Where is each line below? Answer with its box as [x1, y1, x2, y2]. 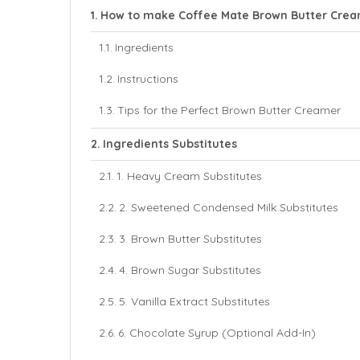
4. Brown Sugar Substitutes [118, 262, 261, 277]
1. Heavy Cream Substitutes [116, 168, 262, 183]
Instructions [117, 71, 178, 86]
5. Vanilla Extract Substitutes [118, 293, 270, 309]
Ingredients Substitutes [102, 136, 237, 151]
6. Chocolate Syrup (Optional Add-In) [117, 325, 316, 340]
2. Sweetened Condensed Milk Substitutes [118, 199, 338, 215]
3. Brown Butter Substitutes [118, 231, 262, 246]
